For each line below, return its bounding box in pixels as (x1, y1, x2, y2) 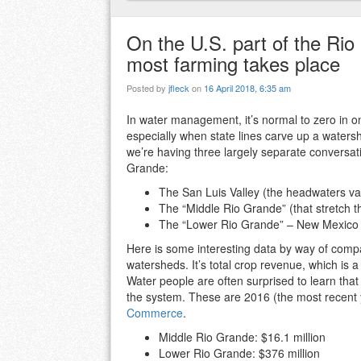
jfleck (168, 81, 189, 95)
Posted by (127, 81, 168, 95)
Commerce (127, 305, 183, 322)
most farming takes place (127, 49, 340, 78)
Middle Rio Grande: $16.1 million (159, 329, 326, 346)
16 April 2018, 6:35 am (204, 81, 291, 95)
